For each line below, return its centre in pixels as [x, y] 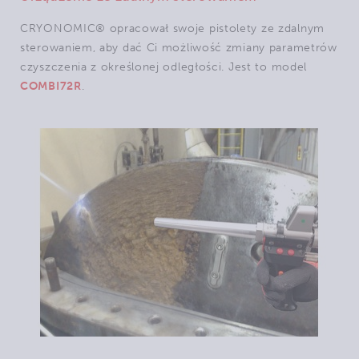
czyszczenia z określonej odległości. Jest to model [164, 67]
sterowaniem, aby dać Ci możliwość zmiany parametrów [179, 48]
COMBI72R [51, 86]
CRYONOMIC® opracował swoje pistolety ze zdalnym [172, 28]
